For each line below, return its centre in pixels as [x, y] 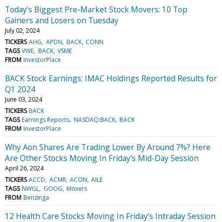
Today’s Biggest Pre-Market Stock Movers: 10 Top [96, 9]
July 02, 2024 [22, 30]
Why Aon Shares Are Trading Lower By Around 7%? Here [108, 147]
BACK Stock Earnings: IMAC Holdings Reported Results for [111, 78]
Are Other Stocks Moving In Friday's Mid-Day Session [102, 158]
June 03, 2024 [24, 99]
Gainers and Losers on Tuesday [62, 20]
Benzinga [36, 197]
